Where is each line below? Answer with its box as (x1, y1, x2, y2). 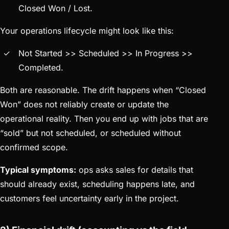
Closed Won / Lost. (18, 3, 93, 13)
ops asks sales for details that (76, 164, 193, 175)
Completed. (18, 62, 63, 73)
